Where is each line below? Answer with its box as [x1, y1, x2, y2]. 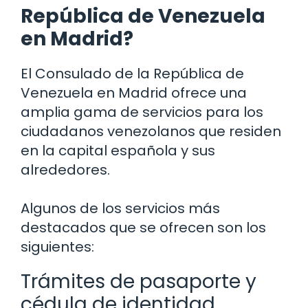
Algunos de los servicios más [21, 199, 220, 219]
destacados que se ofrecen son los [21, 218, 266, 238]
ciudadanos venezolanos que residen [21, 122, 281, 142]
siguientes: [21, 237, 94, 257]
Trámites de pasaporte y [21, 268, 256, 296]
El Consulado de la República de [21, 64, 244, 84]
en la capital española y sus [21, 141, 215, 161]
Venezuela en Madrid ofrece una [21, 83, 247, 103]
